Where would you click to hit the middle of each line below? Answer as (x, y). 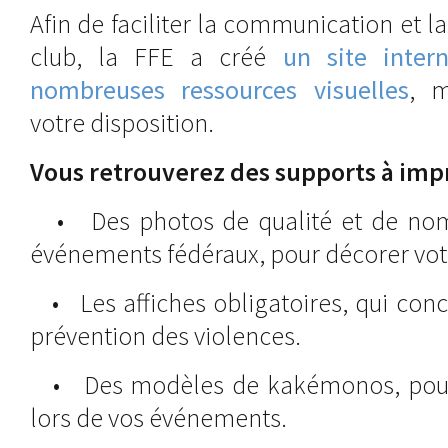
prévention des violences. (165, 336)
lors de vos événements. (158, 418)
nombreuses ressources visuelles (219, 90)
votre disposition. (122, 123)
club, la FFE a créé (156, 57)
